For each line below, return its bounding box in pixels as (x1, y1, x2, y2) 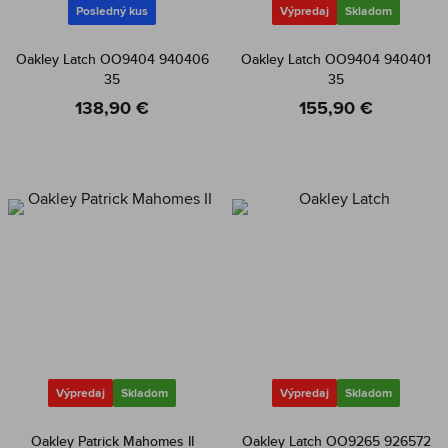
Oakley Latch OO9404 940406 (15, 49, 209, 69)
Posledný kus (76, 2, 148, 20)
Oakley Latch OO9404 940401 (241, 49, 431, 69)
